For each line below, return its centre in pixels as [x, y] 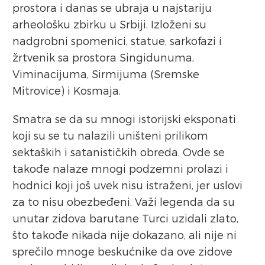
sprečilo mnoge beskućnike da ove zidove [122, 251]
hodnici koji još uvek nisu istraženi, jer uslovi [127, 185]
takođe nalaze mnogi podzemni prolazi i [120, 168]
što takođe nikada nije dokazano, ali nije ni [125, 234]
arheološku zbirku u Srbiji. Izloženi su [109, 24]
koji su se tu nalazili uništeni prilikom [110, 135]
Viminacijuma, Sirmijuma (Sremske [106, 73]
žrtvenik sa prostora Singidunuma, [103, 57]
